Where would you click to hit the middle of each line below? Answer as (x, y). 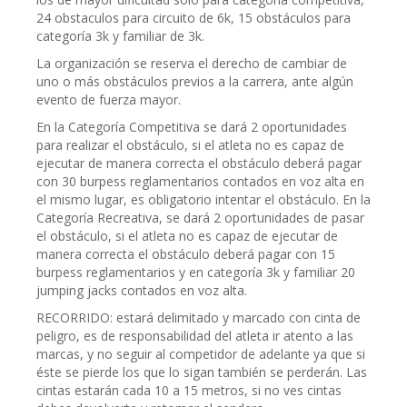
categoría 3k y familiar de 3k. (120, 36)
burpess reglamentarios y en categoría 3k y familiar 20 (196, 272)
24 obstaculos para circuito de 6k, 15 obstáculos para (194, 18)
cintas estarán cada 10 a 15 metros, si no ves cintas (189, 390)
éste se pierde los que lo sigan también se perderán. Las (202, 372)
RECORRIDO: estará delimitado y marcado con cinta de (199, 318)
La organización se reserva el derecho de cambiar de (192, 63)
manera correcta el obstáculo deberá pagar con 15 (186, 254)
